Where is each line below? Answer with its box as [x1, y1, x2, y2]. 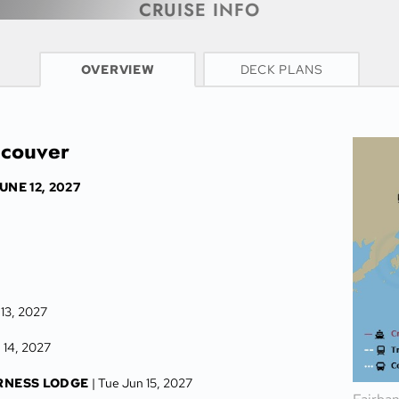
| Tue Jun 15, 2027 [92, 375, 193, 391]
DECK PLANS [240, 61, 323, 77]
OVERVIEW [80, 61, 155, 77]
